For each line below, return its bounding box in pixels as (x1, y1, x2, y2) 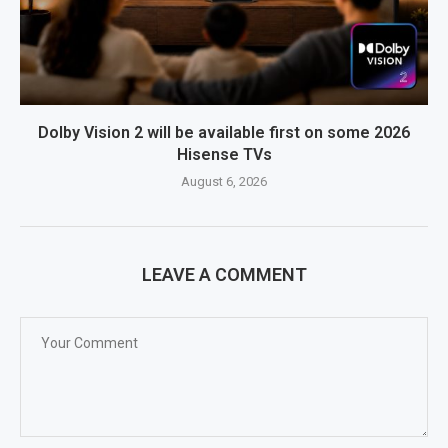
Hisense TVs (176, 144, 272, 164)
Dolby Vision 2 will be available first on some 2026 (38, 122, 410, 142)
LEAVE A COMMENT (141, 263, 307, 285)
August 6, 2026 (181, 173, 267, 189)
